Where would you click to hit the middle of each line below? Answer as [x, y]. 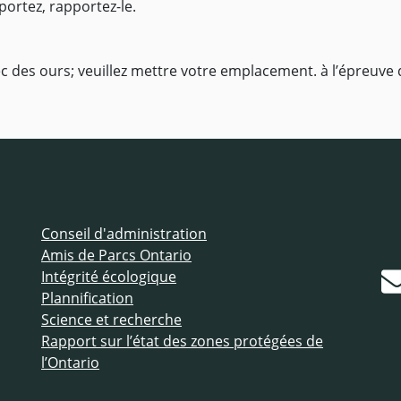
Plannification [87, 299]
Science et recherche [111, 320]
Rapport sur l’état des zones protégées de [182, 341]
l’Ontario [70, 363]
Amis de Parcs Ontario [116, 256]
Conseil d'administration [124, 234]
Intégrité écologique [109, 277]
